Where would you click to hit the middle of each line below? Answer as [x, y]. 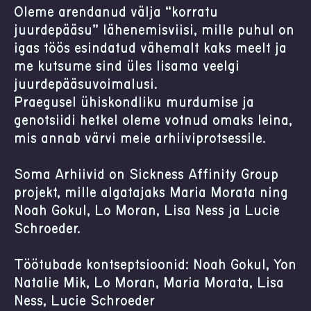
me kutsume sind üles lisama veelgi [127, 67]
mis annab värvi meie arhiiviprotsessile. [140, 139]
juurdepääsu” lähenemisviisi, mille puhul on [154, 31]
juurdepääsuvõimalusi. [86, 85]
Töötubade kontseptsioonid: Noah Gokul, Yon [155, 265]
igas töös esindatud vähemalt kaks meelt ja [150, 49]
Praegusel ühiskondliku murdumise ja [134, 103]
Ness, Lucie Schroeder [84, 301]
